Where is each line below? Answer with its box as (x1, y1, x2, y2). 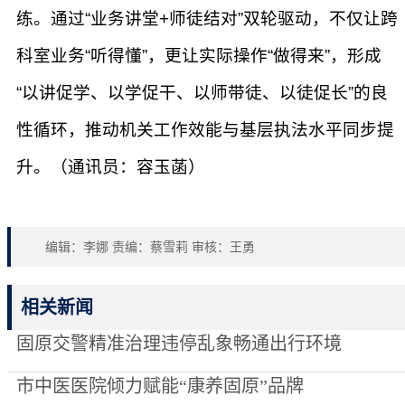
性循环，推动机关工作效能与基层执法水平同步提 (16, 120, 394, 139)
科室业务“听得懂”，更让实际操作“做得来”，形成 (16, 46, 381, 65)
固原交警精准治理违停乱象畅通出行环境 (16, 334, 342, 353)
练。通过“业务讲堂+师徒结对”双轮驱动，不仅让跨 (16, 9, 398, 28)
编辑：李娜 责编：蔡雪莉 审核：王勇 (45, 240, 255, 254)
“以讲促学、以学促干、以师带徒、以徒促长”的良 (16, 83, 388, 102)
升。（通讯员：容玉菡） (16, 157, 205, 176)
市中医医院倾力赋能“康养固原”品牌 (16, 376, 304, 396)
